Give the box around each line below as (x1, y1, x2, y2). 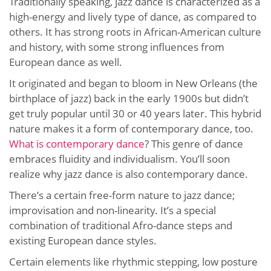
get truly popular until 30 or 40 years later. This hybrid (9, 106, 261, 121)
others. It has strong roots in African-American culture (9, 25, 261, 39)
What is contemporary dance (9, 137, 145, 151)
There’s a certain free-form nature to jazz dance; (9, 188, 235, 203)
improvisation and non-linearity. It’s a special (9, 203, 216, 218)
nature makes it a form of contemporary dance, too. (9, 122, 253, 136)
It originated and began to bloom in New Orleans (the (9, 76, 258, 91)
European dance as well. (9, 55, 125, 70)
